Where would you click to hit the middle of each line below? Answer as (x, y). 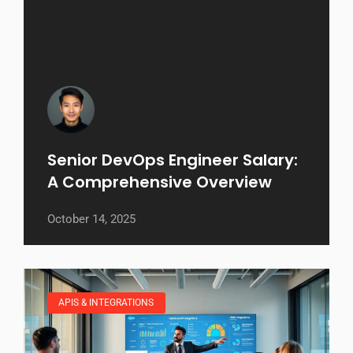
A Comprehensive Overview (160, 182)
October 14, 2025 (91, 219)
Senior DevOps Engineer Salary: (173, 160)
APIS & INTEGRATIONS (106, 303)
